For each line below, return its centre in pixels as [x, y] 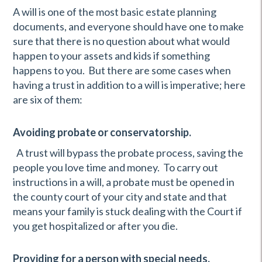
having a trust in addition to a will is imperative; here [129, 85]
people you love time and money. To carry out [116, 167]
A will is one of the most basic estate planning [115, 12]
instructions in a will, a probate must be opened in [124, 182]
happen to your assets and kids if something [111, 56]
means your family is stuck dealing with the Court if [127, 211]
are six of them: [48, 99]
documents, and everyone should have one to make [128, 26]
